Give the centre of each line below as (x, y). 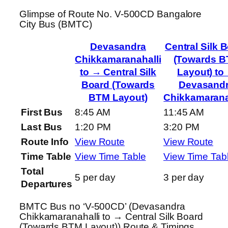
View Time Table (110, 157)
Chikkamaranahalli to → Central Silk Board (111, 216)
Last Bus (42, 127)
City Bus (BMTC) (56, 24)
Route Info (45, 142)
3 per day (184, 178)
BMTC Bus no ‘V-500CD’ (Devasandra (102, 206)
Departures (47, 184)
